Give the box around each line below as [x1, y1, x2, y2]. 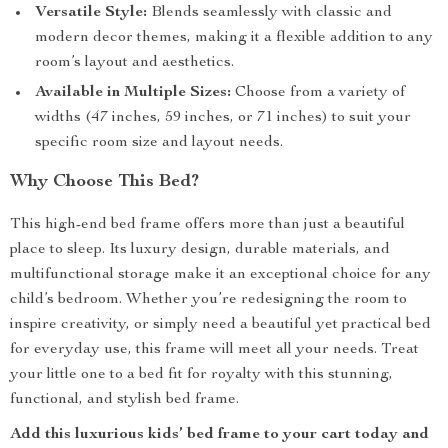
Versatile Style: [35, 5, 147, 21]
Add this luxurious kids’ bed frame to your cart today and [10, 427, 429, 443]
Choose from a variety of [231, 85, 405, 101]
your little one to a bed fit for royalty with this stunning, [10, 367, 393, 383]
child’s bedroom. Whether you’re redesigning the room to [10, 292, 407, 308]
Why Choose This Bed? [10, 173, 199, 191]
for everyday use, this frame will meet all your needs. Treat [10, 342, 419, 358]
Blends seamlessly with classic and [147, 5, 392, 21]
